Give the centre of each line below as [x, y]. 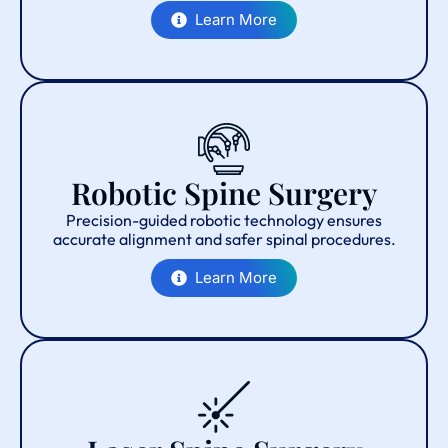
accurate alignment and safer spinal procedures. [224, 238]
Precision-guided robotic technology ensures [224, 219]
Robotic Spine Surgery [224, 192]
